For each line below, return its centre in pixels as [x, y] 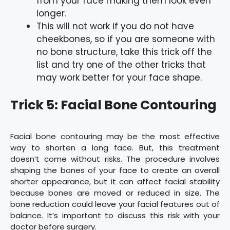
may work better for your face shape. [119, 78]
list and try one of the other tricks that [121, 65]
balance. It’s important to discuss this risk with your [115, 215]
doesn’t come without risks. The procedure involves [115, 159]
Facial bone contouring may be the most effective [115, 136]
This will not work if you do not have [115, 26]
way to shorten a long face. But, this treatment [115, 147]
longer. [51, 14]
